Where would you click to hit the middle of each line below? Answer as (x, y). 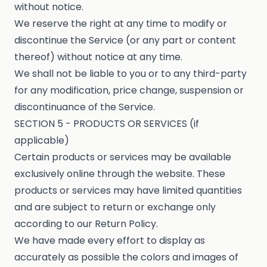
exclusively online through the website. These (120, 174)
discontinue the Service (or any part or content (125, 41)
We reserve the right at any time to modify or (121, 24)
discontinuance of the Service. (85, 107)
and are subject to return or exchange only (115, 207)
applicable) (42, 141)
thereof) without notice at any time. (98, 57)
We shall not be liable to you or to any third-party (131, 74)
